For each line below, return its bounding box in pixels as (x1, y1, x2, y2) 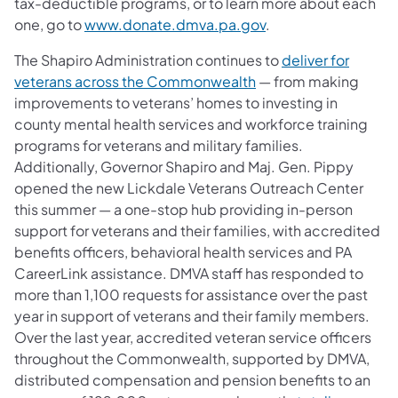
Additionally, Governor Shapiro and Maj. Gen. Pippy (14, 156, 354, 176)
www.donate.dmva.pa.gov (84, 14, 266, 34)
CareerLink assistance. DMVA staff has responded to (14, 263, 363, 283)
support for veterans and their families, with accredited (14, 220, 380, 240)
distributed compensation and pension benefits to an (14, 370, 370, 389)
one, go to (14, 14, 84, 34)
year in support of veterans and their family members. (14, 306, 370, 325)
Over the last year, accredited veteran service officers (14, 327, 371, 346)
